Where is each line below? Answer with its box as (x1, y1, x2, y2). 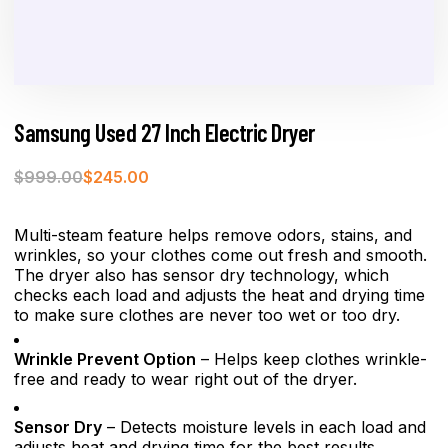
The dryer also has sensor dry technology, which (14, 264, 389, 285)
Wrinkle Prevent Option (14, 348, 196, 369)
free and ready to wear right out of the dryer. (14, 368, 357, 389)
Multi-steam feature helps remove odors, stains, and (14, 224, 412, 245)
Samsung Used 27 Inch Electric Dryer (14, 117, 315, 147)
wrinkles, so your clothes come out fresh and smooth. (14, 244, 427, 265)
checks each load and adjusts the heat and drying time (14, 284, 425, 305)
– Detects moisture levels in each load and (102, 416, 426, 437)
